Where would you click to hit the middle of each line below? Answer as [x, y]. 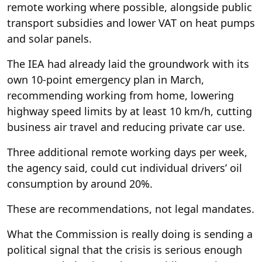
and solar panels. [49, 38]
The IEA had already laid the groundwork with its [128, 63]
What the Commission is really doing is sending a [130, 234]
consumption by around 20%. [80, 183]
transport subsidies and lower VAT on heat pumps [131, 23]
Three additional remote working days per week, [127, 152]
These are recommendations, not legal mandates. [131, 208]
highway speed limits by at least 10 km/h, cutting [130, 111]
